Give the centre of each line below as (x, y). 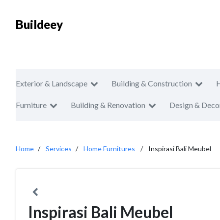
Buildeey (39, 24)
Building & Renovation (108, 105)
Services (59, 149)
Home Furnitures (109, 149)
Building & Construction (152, 83)
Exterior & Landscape (52, 83)
